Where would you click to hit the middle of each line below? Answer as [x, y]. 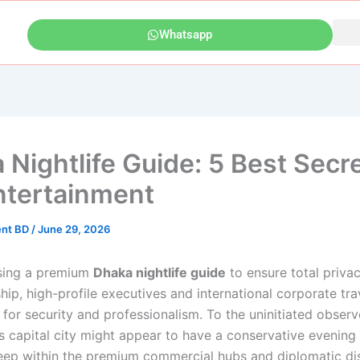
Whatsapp [186, 34]
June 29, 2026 [74, 229]
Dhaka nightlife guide [160, 273]
